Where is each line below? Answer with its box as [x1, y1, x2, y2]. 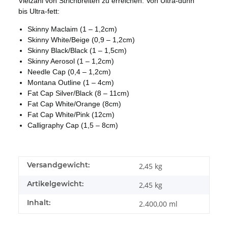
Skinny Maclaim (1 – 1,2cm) [27, 24, 117, 33]
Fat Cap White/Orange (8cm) [27, 99, 121, 108]
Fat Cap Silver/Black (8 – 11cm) [27, 89, 129, 97]
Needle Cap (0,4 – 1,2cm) [27, 67, 111, 76]
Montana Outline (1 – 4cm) [27, 78, 114, 87]
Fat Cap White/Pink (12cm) [27, 110, 115, 119]
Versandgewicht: [27, 160, 90, 169]
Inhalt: [27, 197, 50, 207]
